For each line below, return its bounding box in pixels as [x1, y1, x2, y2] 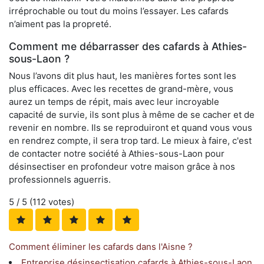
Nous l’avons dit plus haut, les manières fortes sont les [9, 70, 236, 81]
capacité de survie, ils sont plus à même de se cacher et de [9, 108, 255, 120]
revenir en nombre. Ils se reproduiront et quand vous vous [9, 121, 252, 133]
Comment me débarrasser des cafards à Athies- [9, 39, 247, 52]
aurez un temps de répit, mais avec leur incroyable [9, 95, 219, 107]
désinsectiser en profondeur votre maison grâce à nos [9, 160, 235, 172]
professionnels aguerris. [9, 173, 111, 185]
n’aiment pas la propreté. [9, 18, 111, 29]
